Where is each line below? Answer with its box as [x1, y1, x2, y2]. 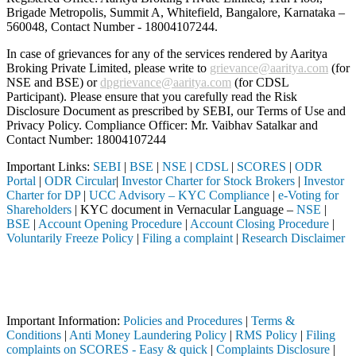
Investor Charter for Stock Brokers [122, 173, 295, 188]
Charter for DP [6, 188, 80, 202]
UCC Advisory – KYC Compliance [89, 188, 269, 202]
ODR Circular [44, 173, 116, 188]
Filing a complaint [142, 230, 233, 245]
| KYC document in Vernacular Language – [72, 202, 296, 216]
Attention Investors [6, 257, 110, 272]
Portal [6, 173, 36, 188]
